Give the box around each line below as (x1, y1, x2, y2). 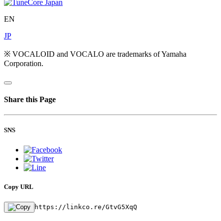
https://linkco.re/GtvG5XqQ (35, 203, 137, 211)
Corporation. (4, 59, 43, 68)
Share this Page (4, 95, 56, 104)
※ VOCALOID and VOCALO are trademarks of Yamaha (4, 49, 186, 58)
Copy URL (4, 183, 34, 190)
